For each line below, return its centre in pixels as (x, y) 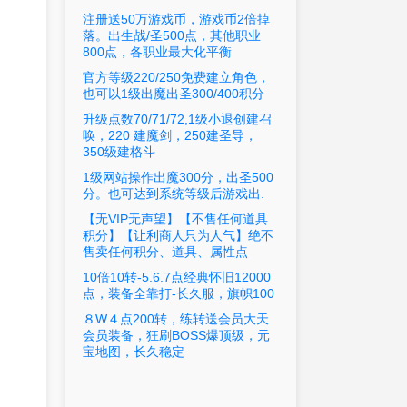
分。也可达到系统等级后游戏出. (174, 194)
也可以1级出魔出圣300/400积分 (174, 94)
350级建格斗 (119, 152)
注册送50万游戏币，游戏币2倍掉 (177, 20)
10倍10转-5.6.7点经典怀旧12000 (177, 278)
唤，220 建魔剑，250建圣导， (170, 136)
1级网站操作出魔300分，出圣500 (179, 178)
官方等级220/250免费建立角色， (177, 78)
